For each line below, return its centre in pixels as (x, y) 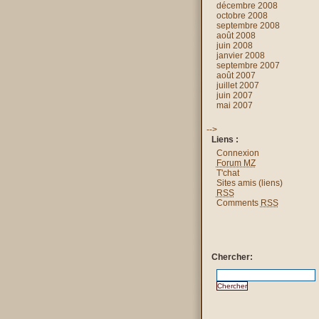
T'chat (228, 173)
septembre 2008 (248, 26)
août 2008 (236, 36)
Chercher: (232, 257)
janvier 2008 (240, 56)
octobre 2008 (242, 16)
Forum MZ (236, 163)
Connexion (237, 153)
